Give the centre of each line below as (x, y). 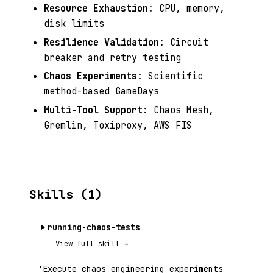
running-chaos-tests (94, 227)
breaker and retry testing (112, 57)
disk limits (74, 24)
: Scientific (170, 76)
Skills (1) (66, 194)
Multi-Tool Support (93, 110)
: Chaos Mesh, (178, 110)
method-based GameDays (101, 91)
